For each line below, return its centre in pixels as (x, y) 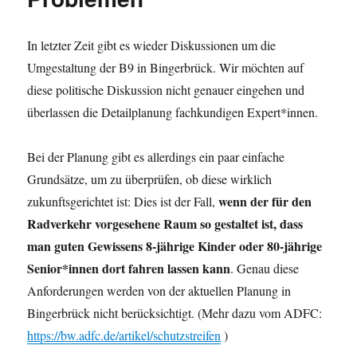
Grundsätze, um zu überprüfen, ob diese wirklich (150, 178)
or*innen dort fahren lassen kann (141, 268)
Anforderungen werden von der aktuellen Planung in (159, 290)
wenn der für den (265, 201)
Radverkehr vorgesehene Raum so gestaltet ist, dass (165, 223)
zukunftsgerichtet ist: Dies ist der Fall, (123, 201)
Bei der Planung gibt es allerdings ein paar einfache (156, 156)
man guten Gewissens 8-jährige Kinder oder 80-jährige (175, 245)
